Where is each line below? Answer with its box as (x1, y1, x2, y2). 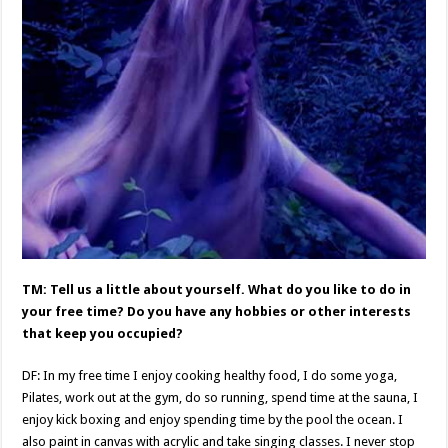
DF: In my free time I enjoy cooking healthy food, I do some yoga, (22, 368, 398, 383)
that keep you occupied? (22, 326, 184, 341)
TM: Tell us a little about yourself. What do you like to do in (22, 282, 412, 297)
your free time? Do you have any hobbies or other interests (22, 304, 412, 319)
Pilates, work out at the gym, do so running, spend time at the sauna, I (22, 390, 419, 405)
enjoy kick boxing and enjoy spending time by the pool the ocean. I (22, 412, 404, 427)
